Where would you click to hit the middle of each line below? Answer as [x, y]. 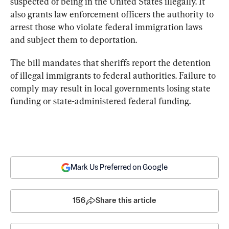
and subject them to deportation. [74, 40]
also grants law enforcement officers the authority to [113, 14]
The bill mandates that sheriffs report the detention [111, 63]
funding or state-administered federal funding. [100, 101]
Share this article [126, 201]
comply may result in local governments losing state [111, 88]
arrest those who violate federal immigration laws [107, 27]
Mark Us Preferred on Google [119, 168]
